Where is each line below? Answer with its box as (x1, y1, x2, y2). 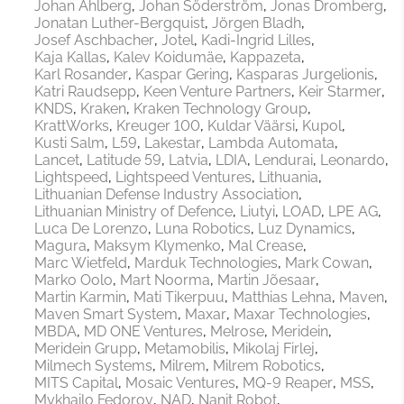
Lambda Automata (208, 134, 335, 152)
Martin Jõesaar (217, 271, 316, 289)
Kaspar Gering (135, 66, 229, 84)
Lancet (34, 151, 79, 170)
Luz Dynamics (258, 220, 352, 238)
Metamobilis (144, 340, 225, 358)
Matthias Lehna (232, 289, 332, 307)
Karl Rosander (34, 66, 128, 84)
